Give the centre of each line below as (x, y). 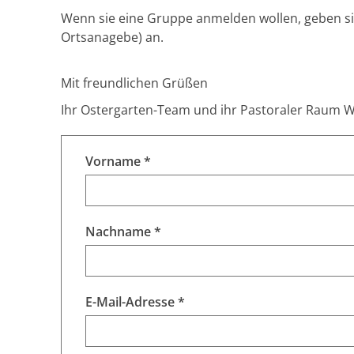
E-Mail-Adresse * (135, 302)
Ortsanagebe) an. (114, 37)
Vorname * (118, 161)
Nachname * (123, 232)
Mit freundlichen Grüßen (134, 83)
